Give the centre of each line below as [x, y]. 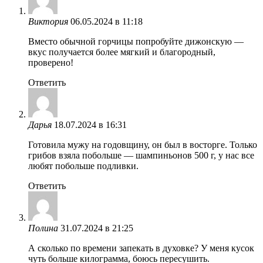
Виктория [48, 21]
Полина [43, 228]
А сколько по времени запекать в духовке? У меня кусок [141, 248]
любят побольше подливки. [83, 166]
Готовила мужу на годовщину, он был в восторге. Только [143, 144]
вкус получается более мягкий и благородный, [122, 52]
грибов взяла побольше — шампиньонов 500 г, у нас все [141, 155]
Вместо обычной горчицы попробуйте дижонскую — [136, 41]
